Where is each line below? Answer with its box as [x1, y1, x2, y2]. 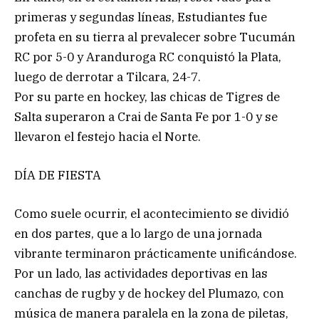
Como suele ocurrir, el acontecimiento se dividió [14, 206, 289, 222]
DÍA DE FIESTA [14, 167, 101, 184]
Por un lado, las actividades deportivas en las [14, 266, 268, 282]
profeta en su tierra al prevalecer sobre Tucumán [14, 28, 296, 45]
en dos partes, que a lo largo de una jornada [14, 226, 262, 242]
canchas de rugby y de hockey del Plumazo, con [14, 286, 284, 302]
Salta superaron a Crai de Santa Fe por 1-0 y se [14, 108, 278, 125]
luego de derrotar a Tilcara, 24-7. [14, 68, 201, 85]
